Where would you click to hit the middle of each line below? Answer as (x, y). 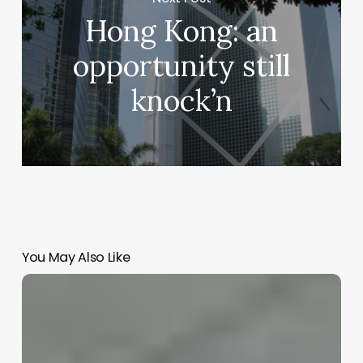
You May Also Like (76, 257)
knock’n (181, 100)
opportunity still (182, 65)
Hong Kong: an (182, 30)
